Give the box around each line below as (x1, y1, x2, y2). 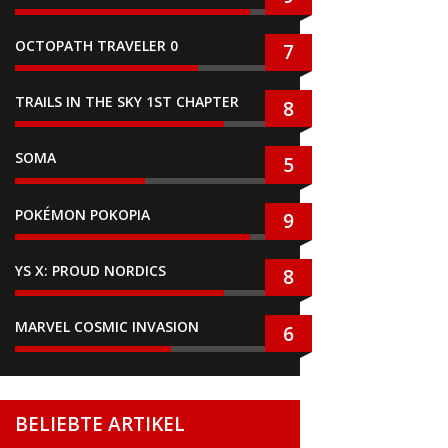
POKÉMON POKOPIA (14, 204, 150, 224)
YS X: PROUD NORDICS (14, 260, 166, 280)
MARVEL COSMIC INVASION (14, 317, 199, 337)
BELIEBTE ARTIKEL (14, 411, 185, 438)
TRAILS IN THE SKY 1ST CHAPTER (14, 91, 243, 111)
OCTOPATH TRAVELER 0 (14, 35, 178, 55)
